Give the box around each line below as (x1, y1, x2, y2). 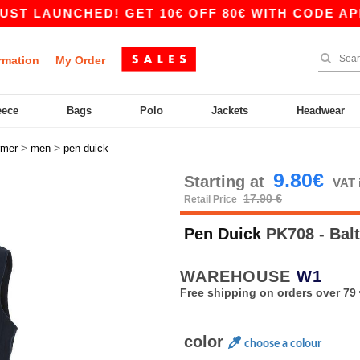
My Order (55, 54, 105, 67)
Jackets (211, 104, 249, 117)
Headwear (297, 104, 346, 117)
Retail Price (184, 194, 239, 205)
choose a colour (244, 338, 321, 350)
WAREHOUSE (180, 268, 297, 285)
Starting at (184, 173, 269, 190)
